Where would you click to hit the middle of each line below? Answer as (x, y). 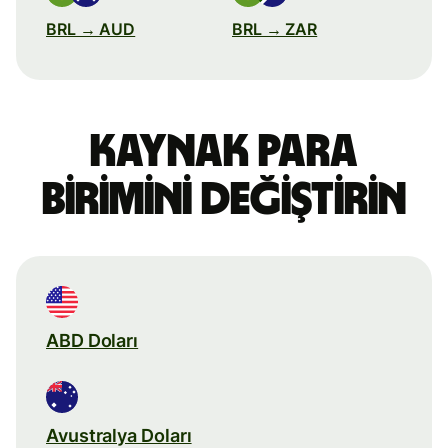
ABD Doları (92, 340)
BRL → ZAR (275, 28)
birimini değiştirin (224, 199)
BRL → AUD (91, 28)
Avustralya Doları (119, 435)
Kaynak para (224, 151)
